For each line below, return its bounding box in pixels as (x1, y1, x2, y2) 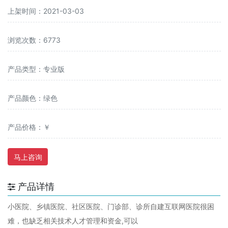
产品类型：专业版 (8, 65, 65, 73)
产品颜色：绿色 (8, 94, 58, 102)
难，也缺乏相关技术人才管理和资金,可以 (8, 216, 138, 225)
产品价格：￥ (8, 123, 50, 131)
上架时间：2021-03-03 (8, 7, 84, 15)
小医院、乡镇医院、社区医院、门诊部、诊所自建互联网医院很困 (8, 202, 214, 211)
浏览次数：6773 (8, 36, 61, 44)
